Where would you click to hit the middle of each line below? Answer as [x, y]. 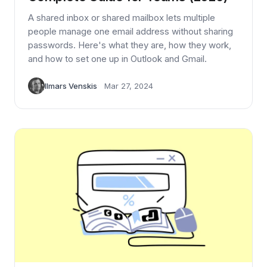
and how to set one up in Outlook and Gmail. [117, 59]
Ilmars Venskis [71, 86]
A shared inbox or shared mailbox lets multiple [122, 18]
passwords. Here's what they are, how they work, [130, 45]
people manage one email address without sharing [131, 32]
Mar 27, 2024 [129, 86]
